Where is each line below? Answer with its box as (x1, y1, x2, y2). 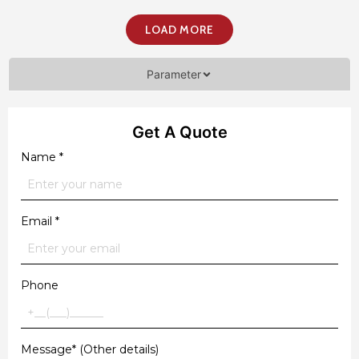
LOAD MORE (144, 22, 215, 38)
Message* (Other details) (21, 342, 159, 357)
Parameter (147, 67, 201, 82)
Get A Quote (131, 123, 228, 143)
